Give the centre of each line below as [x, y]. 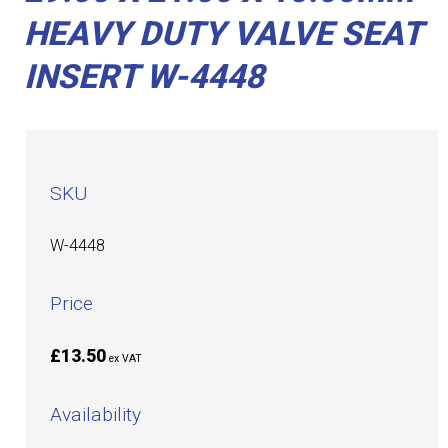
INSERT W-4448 [144, 76]
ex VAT [126, 359]
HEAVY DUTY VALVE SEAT [223, 33]
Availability [96, 415]
